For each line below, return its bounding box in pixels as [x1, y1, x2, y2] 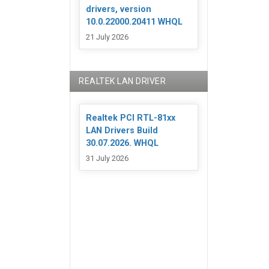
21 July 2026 [86, 32, 129, 41]
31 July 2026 [86, 153, 129, 163]
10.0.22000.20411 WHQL [86, 17, 183, 28]
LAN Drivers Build [86, 125, 159, 136]
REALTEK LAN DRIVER [79, 76, 166, 86]
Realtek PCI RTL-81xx [86, 113, 176, 124]
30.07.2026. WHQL [86, 138, 159, 149]
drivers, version [86, 4, 152, 15]
